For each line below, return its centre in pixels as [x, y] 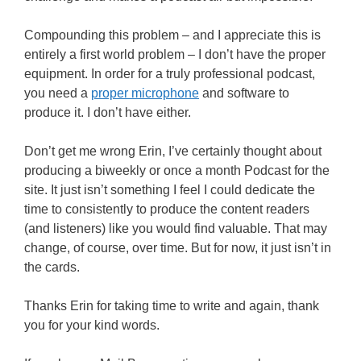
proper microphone [145, 93]
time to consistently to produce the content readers [167, 210]
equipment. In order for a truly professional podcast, [170, 74]
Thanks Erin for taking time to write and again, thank [172, 306]
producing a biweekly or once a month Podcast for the [177, 171]
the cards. [52, 268]
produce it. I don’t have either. [108, 113]
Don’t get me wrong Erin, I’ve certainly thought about [173, 151]
